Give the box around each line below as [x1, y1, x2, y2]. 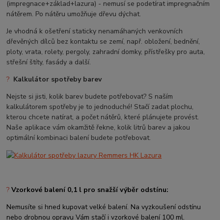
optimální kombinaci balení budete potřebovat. [6, 133, 153, 143]
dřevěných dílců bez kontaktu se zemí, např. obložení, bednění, [6, 37, 200, 47]
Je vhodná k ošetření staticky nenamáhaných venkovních [6, 27, 183, 36]
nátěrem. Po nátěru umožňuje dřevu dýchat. [6, 9, 141, 19]
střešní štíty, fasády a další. [6, 57, 91, 67]
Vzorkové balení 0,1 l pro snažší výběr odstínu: [11, 185, 169, 195]
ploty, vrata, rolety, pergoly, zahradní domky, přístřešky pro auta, [6, 47, 205, 57]
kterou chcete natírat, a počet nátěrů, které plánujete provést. [6, 112, 199, 122]
